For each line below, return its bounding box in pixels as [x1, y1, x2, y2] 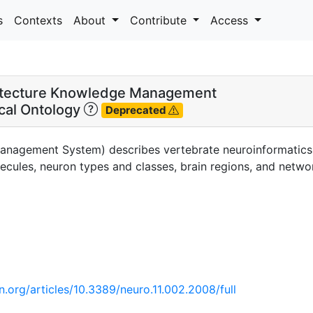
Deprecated [105, 103, 168, 117]
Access [210, 13, 252, 27]
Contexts [14, 13, 62, 27]
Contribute [129, 13, 190, 27]
